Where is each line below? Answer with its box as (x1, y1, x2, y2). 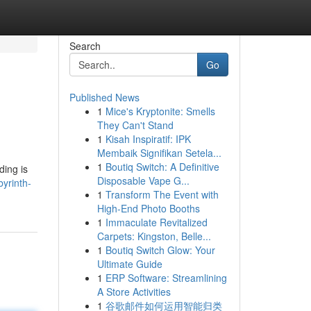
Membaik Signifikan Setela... (96, 146, 221, 160)
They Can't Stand (96, 118, 174, 132)
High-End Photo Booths (96, 201, 200, 215)
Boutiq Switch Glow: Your (105, 243, 215, 257)
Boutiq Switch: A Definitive (105, 160, 219, 174)
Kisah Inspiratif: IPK (105, 132, 191, 146)
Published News (69, 90, 140, 104)
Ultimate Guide (96, 257, 162, 271)
